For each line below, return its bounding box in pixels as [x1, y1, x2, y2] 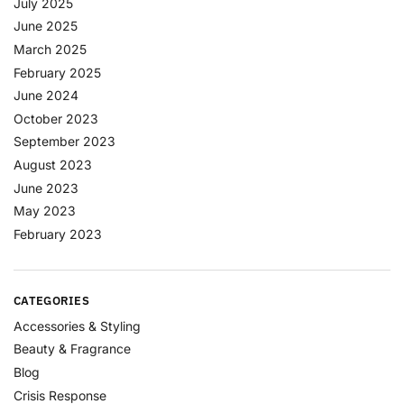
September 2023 [14, 133, 115, 150]
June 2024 [14, 87, 78, 104]
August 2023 [14, 156, 92, 172]
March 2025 [14, 41, 87, 57]
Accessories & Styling [14, 317, 141, 334]
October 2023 [14, 110, 98, 126]
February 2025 [14, 64, 101, 80]
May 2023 [14, 203, 76, 219]
